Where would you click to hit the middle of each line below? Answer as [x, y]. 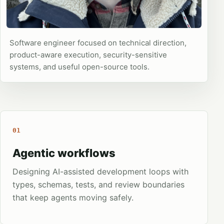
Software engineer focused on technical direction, [98, 43]
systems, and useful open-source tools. [79, 67]
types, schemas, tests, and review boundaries [98, 184]
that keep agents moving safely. [73, 197]
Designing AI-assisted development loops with [100, 171]
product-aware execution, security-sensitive [88, 55]
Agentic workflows [64, 153]
